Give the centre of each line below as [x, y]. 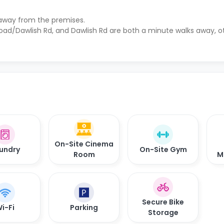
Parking [84, 207]
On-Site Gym [163, 149]
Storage [163, 212]
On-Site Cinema [84, 144]
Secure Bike [163, 202]
